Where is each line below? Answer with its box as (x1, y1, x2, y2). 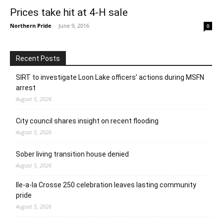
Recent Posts (16, 54, 60, 62)
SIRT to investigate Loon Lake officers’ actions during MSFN (16, 73, 204, 81)
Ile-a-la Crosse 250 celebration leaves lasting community (16, 180, 196, 189)
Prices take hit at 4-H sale (10, 6, 128, 18)
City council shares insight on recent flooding (16, 116, 159, 125)
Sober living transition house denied (16, 150, 129, 158)
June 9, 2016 (58, 21, 89, 29)
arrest (16, 83, 36, 92)
